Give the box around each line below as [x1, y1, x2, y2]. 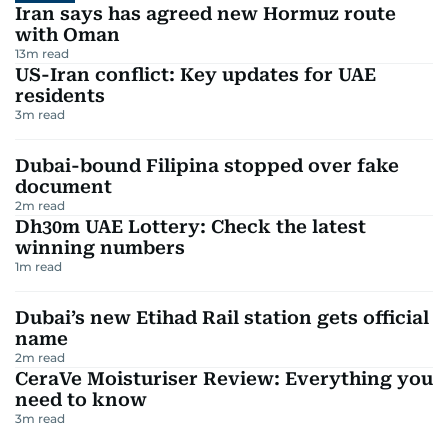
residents [15, 84, 105, 106]
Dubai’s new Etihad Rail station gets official [15, 306, 429, 328]
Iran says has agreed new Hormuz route [15, 2, 396, 24]
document [15, 175, 112, 197]
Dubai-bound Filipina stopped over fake [15, 154, 399, 176]
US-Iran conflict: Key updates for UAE [15, 63, 376, 85]
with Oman [15, 23, 120, 45]
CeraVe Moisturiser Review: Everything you [15, 367, 433, 389]
